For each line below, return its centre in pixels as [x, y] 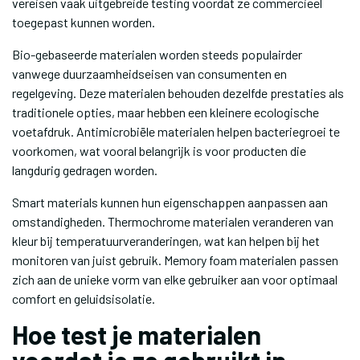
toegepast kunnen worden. [84, 22]
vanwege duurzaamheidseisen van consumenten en [149, 74]
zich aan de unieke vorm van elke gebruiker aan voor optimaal [175, 279]
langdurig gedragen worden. [85, 170]
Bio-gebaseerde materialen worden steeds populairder [157, 54]
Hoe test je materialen [137, 334]
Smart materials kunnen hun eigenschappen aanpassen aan [170, 202]
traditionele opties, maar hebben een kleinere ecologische [166, 112]
